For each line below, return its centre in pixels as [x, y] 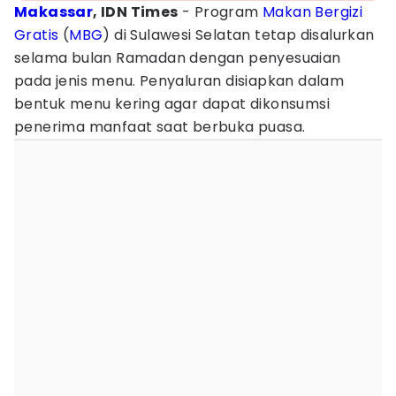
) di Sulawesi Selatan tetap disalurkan [239, 35]
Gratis [37, 35]
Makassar [54, 12]
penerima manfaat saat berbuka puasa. [160, 127]
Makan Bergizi [313, 12]
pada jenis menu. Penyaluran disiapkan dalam [179, 81]
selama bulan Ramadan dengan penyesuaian [178, 58]
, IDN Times [136, 12]
